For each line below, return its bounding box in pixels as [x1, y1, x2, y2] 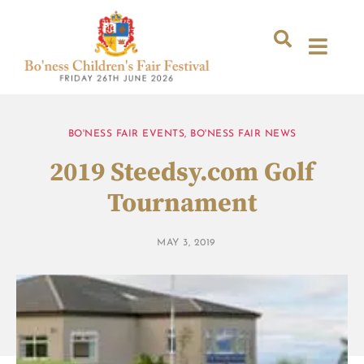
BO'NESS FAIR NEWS [190, 128, 297, 139]
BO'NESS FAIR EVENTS [67, 128, 184, 139]
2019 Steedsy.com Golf [50, 156, 314, 189]
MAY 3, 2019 [157, 237, 215, 248]
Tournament [107, 187, 257, 220]
